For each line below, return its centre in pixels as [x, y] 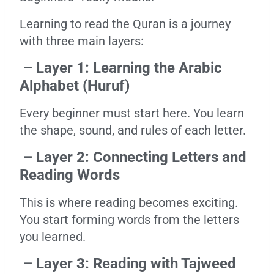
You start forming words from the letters [129, 220]
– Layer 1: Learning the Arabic [121, 68]
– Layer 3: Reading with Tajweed [128, 264]
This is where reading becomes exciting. [129, 202]
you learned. [53, 237]
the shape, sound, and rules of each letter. [133, 130]
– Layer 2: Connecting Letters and [133, 157]
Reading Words [70, 175]
